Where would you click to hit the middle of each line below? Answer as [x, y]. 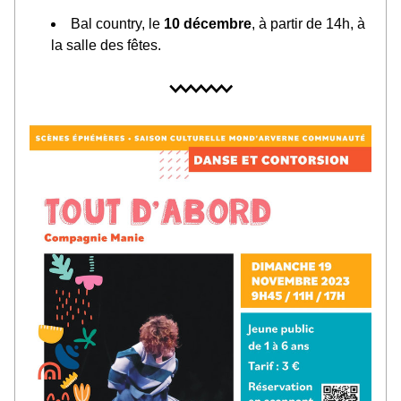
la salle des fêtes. [106, 45]
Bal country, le [117, 24]
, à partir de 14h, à [308, 24]
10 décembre [208, 24]
